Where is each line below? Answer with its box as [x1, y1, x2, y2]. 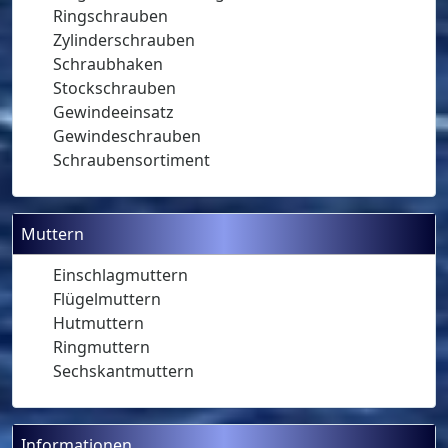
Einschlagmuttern [53, 264, 188, 287]
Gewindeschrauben [53, 125, 201, 148]
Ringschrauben [53, 5, 168, 28]
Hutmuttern [53, 312, 144, 335]
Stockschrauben [53, 77, 176, 100]
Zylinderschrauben [53, 29, 195, 52]
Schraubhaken [53, 53, 163, 76]
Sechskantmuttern [53, 360, 194, 383]
